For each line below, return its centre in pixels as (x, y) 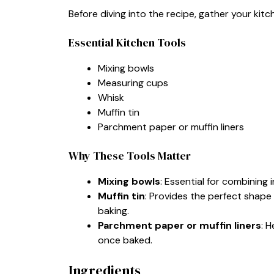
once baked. (125, 240)
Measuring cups (133, 83)
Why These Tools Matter (130, 155)
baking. (113, 210)
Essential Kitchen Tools (127, 42)
